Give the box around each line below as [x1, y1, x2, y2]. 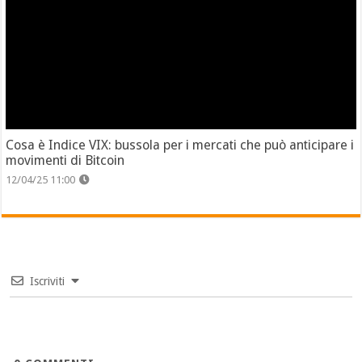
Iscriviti [30, 275, 65, 288]
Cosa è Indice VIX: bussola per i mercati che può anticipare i [6, 137, 355, 154]
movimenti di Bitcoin [6, 153, 125, 169]
